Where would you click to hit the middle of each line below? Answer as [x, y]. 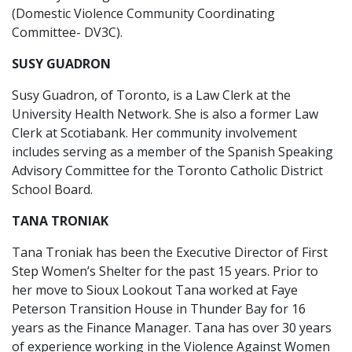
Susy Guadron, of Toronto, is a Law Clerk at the [151, 95]
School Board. [52, 189]
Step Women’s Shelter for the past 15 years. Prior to [165, 271]
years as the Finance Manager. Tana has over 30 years [172, 328]
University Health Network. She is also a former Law [165, 114]
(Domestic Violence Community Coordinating [143, 13]
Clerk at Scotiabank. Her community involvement [154, 133]
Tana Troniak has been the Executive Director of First [170, 252]
